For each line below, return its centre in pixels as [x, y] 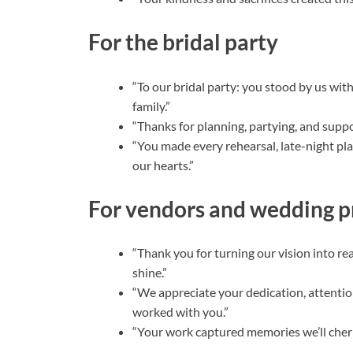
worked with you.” [180, 312]
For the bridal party [183, 42]
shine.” [150, 273]
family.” [151, 106]
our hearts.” [163, 165]
